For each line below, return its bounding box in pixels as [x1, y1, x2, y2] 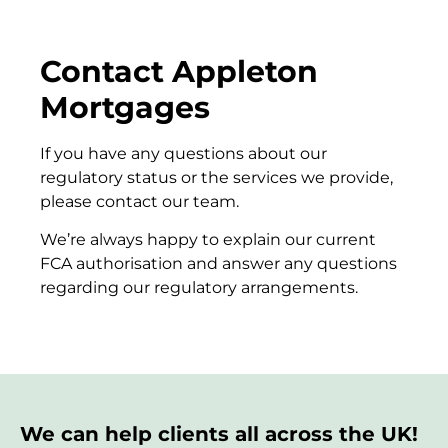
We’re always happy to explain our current [40, 230, 376, 250]
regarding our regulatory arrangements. [40, 278, 358, 298]
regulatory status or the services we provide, [40, 167, 393, 187]
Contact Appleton [40, 52, 318, 90]
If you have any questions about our [40, 143, 327, 163]
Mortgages [40, 88, 210, 126]
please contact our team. [40, 191, 239, 211]
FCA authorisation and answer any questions [40, 254, 397, 274]
